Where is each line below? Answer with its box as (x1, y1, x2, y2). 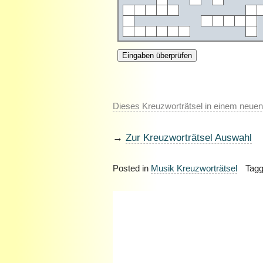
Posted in (113, 163, 151, 173)
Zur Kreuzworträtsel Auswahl (126, 132, 252, 143)
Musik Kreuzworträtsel (151, 163, 237, 173)
